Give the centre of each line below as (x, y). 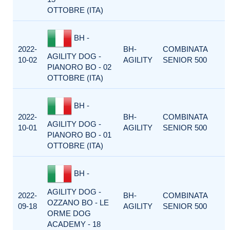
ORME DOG (69, 213)
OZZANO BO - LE (78, 203)
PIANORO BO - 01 (79, 135)
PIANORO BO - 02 (79, 67)
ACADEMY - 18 (74, 224)
